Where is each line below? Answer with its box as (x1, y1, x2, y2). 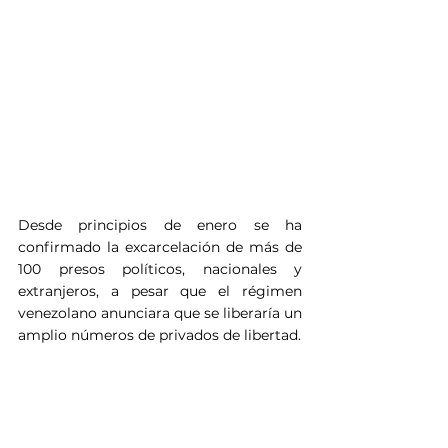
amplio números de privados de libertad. (18, 325, 301, 344)
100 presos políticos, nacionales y (18, 259, 302, 278)
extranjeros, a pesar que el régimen (18, 281, 302, 300)
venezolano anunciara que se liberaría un (18, 303, 302, 322)
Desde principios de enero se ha (18, 215, 302, 234)
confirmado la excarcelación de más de (18, 237, 302, 256)
